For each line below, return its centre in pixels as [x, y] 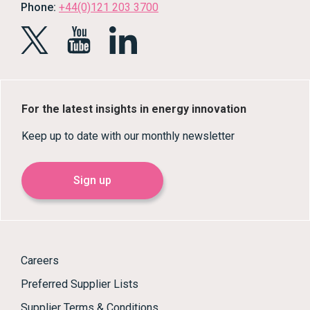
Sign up [92, 180]
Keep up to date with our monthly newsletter [128, 136]
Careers [40, 260]
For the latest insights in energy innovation [134, 109]
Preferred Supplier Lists [80, 284]
